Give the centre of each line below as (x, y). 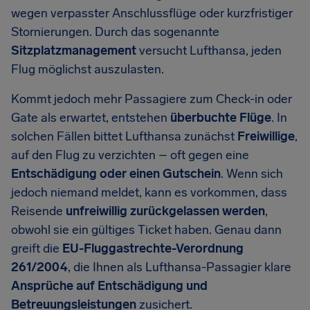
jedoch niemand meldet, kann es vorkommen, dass (149, 192)
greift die (37, 248)
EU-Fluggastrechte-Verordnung (153, 248)
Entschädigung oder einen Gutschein (116, 174)
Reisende (38, 211)
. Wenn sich (252, 174)
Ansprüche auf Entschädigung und (109, 286)
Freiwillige (266, 136)
